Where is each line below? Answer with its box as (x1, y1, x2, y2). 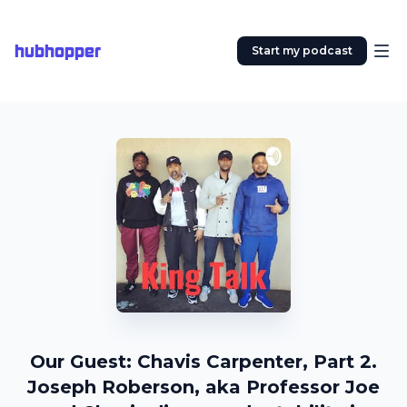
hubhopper (15, 41, 101, 61)
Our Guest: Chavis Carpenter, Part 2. (30, 351, 377, 372)
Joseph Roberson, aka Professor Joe (27, 376, 380, 398)
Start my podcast (252, 44, 352, 57)
